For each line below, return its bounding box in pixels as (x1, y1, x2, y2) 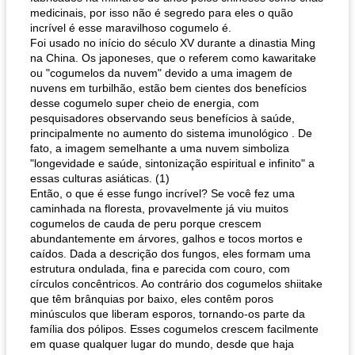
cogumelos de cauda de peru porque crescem (30, 217, 261, 230)
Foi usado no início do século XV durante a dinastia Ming (30, 36, 315, 49)
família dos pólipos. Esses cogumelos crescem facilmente (30, 323, 319, 335)
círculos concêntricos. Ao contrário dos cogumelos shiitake (30, 277, 323, 290)
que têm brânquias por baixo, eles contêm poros (30, 292, 273, 305)
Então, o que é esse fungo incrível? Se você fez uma (30, 187, 295, 200)
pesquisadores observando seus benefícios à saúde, (30, 112, 295, 124)
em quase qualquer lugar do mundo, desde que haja (30, 338, 294, 350)
